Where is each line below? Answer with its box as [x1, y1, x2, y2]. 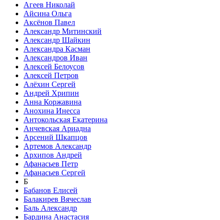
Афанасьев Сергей [24, 168, 85, 177]
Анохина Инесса [24, 107, 80, 115]
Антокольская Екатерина [24, 115, 108, 124]
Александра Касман [24, 45, 90, 54]
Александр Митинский [24, 27, 102, 36]
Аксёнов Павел [24, 18, 75, 27]
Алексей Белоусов [24, 62, 84, 71]
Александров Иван [24, 54, 87, 62]
